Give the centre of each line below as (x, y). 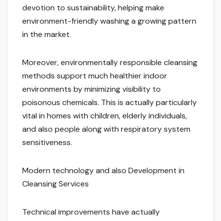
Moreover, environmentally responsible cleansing (110, 63)
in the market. (47, 35)
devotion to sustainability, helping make (93, 8)
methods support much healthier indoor (95, 76)
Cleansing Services (55, 184)
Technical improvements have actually (91, 212)
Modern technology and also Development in (103, 171)
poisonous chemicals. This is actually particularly (110, 103)
